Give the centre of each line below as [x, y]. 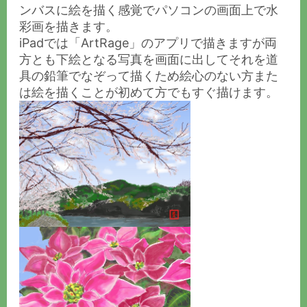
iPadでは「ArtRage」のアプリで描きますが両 [148, 42]
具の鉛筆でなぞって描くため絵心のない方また [149, 75]
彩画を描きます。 [69, 26]
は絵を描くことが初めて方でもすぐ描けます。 [149, 92]
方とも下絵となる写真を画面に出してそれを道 [149, 59]
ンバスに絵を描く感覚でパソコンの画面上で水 [149, 10]
